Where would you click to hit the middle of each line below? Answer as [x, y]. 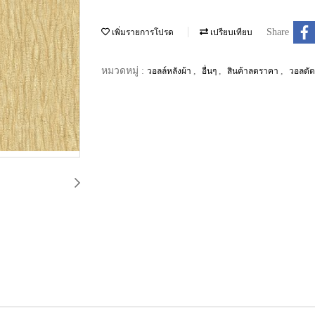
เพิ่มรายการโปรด [142, 32]
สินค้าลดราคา [254, 71]
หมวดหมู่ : [124, 70]
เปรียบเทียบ [230, 32]
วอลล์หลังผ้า [170, 71]
